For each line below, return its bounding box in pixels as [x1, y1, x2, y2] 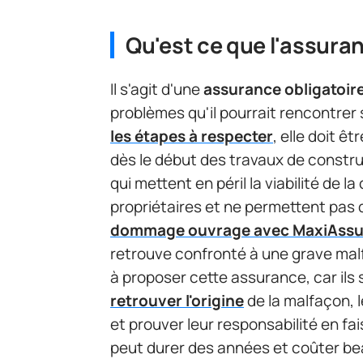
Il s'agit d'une [110, 79, 203, 100]
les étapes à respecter [110, 126, 273, 147]
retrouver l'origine [110, 290, 244, 312]
